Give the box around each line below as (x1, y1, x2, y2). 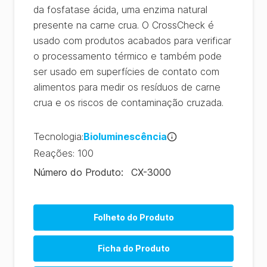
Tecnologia (33, 131, 82, 142)
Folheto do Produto (93, 212, 174, 222)
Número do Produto (33, 166, 121, 178)
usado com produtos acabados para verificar (33, 35, 231, 46)
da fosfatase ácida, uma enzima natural (33, 4, 207, 15)
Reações (33, 147, 73, 159)
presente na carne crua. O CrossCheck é (33, 19, 214, 31)
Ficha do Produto (97, 243, 170, 253)
